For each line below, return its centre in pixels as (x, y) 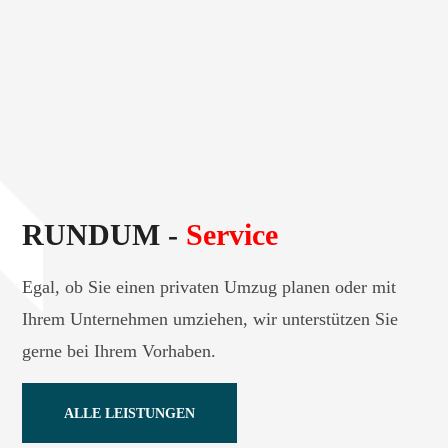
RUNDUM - (104, 235)
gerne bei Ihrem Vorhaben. (119, 351)
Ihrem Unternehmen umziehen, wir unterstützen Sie (210, 319)
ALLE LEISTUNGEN (130, 414)
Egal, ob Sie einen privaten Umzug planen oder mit (209, 287)
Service (232, 235)
